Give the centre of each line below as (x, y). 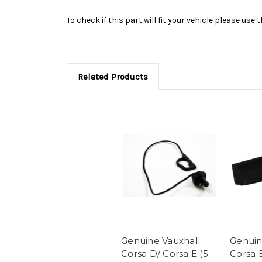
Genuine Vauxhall (161, 241)
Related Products (113, 76)
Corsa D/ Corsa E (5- (166, 254)
